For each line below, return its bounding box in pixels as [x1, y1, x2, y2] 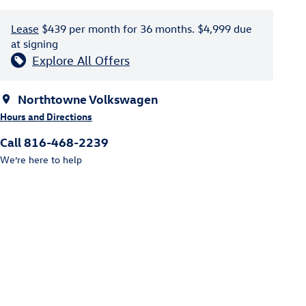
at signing [11, 36, 58, 51]
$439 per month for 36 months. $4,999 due [39, 21, 252, 36]
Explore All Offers [32, 53, 130, 68]
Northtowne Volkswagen [18, 90, 158, 107]
